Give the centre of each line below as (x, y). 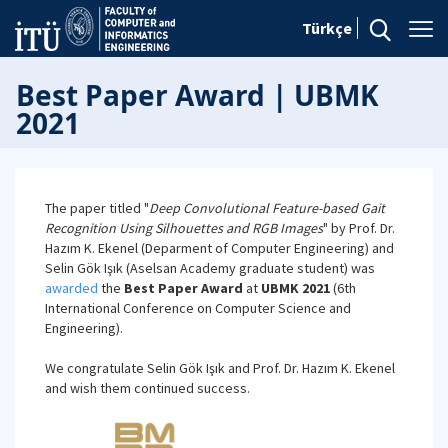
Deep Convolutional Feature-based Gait (267, 208)
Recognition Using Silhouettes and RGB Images (184, 228)
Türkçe (327, 28)
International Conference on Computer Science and (198, 308)
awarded (71, 288)
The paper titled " (97, 208)
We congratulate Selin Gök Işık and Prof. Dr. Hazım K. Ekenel (220, 368)
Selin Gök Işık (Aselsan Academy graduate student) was (210, 268)
